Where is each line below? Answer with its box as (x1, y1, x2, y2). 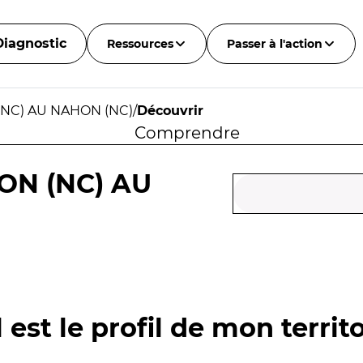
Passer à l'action (226, 36, 322, 51)
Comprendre (134, 123, 240, 143)
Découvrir (137, 103, 203, 118)
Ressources (106, 36, 173, 51)
